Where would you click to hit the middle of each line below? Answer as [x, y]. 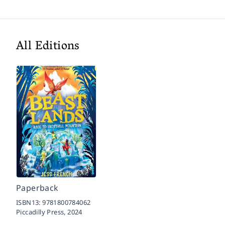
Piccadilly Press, [42, 212]
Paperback [37, 188]
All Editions [48, 47]
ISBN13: [29, 203]
